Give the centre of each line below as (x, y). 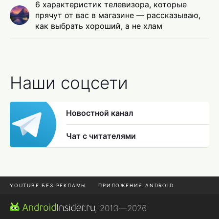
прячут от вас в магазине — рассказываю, (118, 15)
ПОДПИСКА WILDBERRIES (161, 203)
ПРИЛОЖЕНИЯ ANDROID (136, 186)
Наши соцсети (69, 83)
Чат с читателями (101, 136)
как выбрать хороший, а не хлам (99, 26)
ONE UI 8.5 (92, 203)
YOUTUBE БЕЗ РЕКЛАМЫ (48, 186)
